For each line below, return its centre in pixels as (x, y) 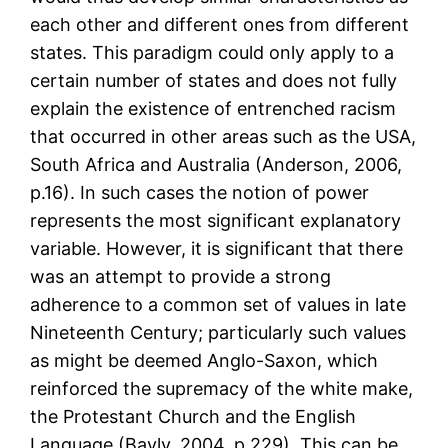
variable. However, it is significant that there (217, 249)
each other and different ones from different (220, 25)
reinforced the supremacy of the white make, (222, 389)
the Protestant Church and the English (193, 417)
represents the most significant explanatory (216, 221)
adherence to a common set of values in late (218, 305)
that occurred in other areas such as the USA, (223, 137)
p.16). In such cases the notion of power (200, 193)
